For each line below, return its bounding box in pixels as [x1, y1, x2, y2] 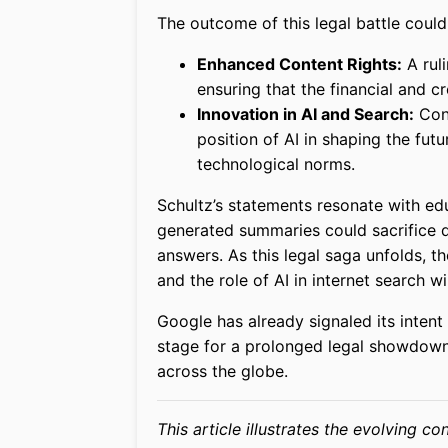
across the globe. [157, 361, 288, 382]
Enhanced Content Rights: [197, 54, 402, 75]
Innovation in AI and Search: [197, 104, 414, 125]
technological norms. [197, 154, 355, 175]
